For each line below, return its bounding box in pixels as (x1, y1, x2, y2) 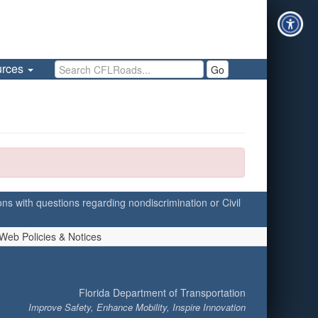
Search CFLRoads (43, 57, 143, 75)
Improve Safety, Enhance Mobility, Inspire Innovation (28, 300, 246, 314)
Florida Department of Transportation (79, 285, 246, 300)
